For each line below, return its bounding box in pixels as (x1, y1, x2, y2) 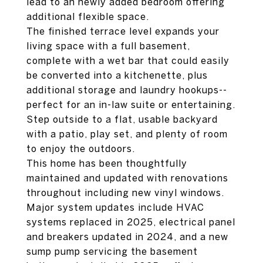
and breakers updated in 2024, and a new (26, 231, 228, 242)
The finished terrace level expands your (26, 26, 220, 36)
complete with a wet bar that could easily (26, 55, 230, 66)
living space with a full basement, (26, 41, 190, 51)
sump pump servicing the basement (26, 246, 198, 257)
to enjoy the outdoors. (26, 143, 135, 154)
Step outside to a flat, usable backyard (26, 114, 218, 124)
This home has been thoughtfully (26, 158, 187, 168)
